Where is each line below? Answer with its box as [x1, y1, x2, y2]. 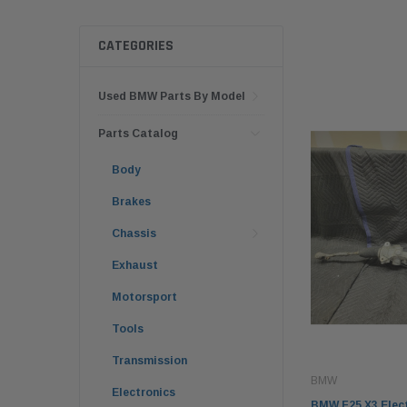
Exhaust [112, 259, 158, 273]
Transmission [112, 354, 187, 368]
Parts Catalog [98, 127, 178, 141]
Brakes [112, 195, 151, 209]
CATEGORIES [98, 36, 174, 56]
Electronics [112, 386, 175, 400]
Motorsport [112, 291, 177, 304]
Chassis [112, 227, 156, 241]
